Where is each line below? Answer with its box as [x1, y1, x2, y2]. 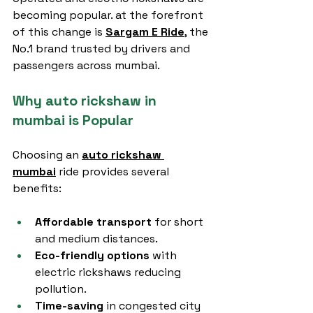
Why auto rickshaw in [13, 92, 160, 110]
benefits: [13, 181, 61, 196]
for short [152, 214, 206, 229]
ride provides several [56, 164, 172, 179]
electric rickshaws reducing [35, 265, 184, 279]
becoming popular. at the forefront [13, 8, 206, 22]
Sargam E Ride [105, 24, 184, 39]
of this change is [13, 24, 105, 39]
